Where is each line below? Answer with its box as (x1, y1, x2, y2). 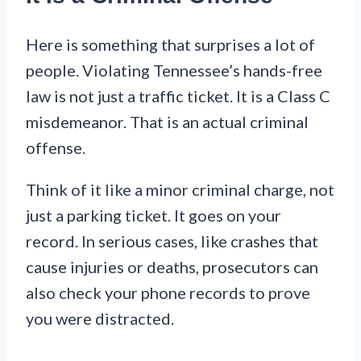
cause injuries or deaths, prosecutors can (26, 256, 318, 276)
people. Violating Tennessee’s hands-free (26, 60, 322, 80)
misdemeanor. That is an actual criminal (26, 111, 309, 131)
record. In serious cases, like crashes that (26, 230, 318, 251)
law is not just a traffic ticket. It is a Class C (26, 85, 330, 106)
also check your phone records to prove (26, 282, 310, 302)
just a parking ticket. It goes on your (26, 205, 281, 225)
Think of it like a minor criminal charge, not (26, 179, 334, 199)
